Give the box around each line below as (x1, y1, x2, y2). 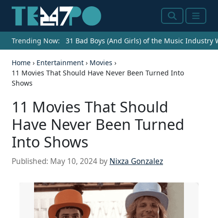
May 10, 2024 (50, 156, 97, 167)
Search (167, 16, 195, 28)
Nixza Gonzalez (109, 156, 163, 167)
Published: (12, 156, 50, 167)
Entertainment (36, 58, 84, 68)
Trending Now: (12, 36, 60, 46)
